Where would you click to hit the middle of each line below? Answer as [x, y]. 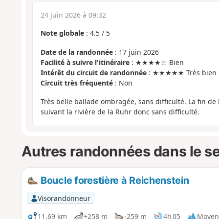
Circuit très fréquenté [77, 83]
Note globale [62, 33]
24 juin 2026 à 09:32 [73, 15]
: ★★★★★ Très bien [181, 72]
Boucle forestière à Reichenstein [114, 180]
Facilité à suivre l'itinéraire [85, 62]
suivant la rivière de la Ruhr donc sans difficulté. [120, 112]
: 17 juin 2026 [136, 52]
